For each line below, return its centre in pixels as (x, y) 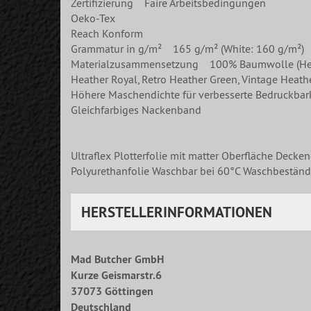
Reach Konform (107, 34)
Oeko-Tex (93, 18)
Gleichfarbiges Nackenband (136, 110)
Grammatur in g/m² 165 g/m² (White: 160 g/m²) (187, 49)
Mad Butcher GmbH (117, 260)
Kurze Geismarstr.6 (116, 276)
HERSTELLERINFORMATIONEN (177, 212)
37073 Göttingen (112, 292)
